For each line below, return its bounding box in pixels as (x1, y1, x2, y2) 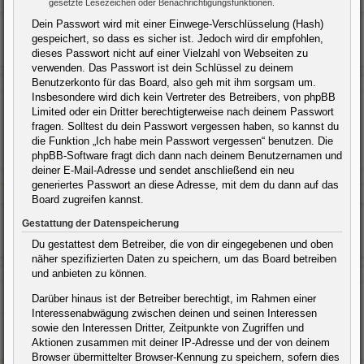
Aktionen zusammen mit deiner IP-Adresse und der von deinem (32, 336, 330, 349)
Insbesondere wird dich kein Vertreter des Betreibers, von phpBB (32, 90, 336, 103)
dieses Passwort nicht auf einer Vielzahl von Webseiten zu (32, 46, 308, 59)
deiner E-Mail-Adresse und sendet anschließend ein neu (32, 163, 294, 176)
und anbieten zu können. (32, 266, 147, 279)
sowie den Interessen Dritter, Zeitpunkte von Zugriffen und (32, 321, 304, 334)
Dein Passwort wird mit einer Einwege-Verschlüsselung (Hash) (32, 17, 323, 30)
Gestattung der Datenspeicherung (22, 218, 179, 228)
